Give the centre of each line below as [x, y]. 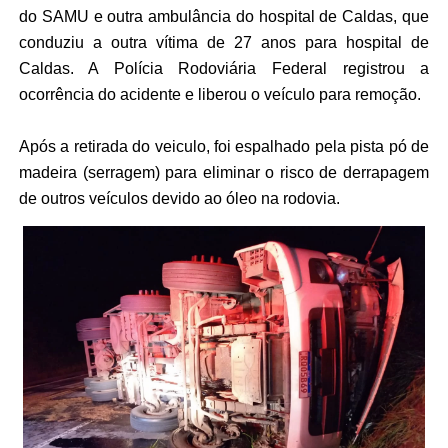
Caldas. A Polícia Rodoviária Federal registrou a [224, 69]
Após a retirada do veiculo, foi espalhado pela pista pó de [224, 147]
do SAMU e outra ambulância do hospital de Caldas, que [224, 17]
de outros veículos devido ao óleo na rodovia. [179, 199]
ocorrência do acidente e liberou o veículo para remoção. [219, 95]
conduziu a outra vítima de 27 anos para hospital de [224, 43]
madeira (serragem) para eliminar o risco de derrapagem [224, 173]
